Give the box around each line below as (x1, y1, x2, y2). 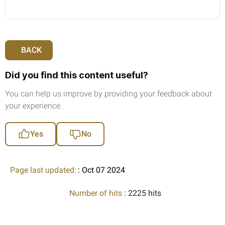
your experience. (5, 100, 62, 110)
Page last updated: (10, 165, 76, 175)
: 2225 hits (124, 188, 161, 198)
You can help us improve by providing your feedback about (5, 88, 212, 98)
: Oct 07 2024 (78, 165, 125, 175)
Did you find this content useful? (5, 69, 148, 80)
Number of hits (69, 188, 124, 198)
